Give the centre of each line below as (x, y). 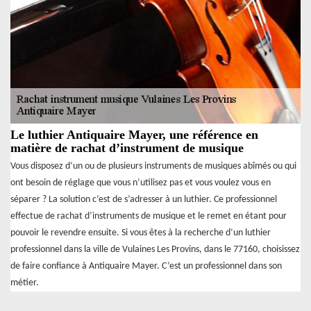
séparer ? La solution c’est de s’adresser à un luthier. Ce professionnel (144, 200)
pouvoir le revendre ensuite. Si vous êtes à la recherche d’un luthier (141, 233)
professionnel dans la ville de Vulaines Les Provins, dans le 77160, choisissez (155, 250)
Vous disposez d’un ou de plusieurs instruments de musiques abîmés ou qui (153, 167)
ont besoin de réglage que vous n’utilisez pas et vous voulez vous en (141, 183)
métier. (25, 283)
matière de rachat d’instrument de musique (127, 148)
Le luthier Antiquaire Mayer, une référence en (134, 135)
